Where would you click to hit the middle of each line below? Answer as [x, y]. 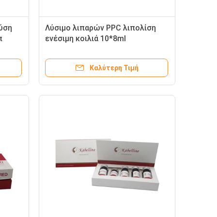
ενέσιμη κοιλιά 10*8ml [85, 39]
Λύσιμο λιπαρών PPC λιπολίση [101, 28]
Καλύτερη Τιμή [114, 68]
